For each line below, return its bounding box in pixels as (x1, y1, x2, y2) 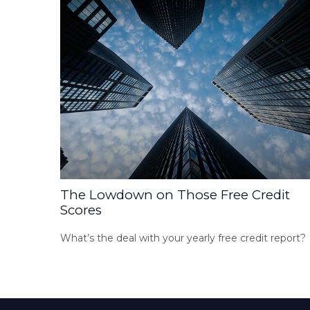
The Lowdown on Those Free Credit (60, 187, 290, 203)
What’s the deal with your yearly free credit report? (60, 232, 306, 245)
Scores (60, 202, 102, 219)
